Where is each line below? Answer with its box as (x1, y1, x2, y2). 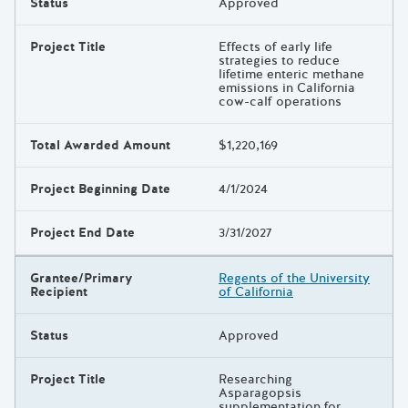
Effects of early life (219, 38, 332, 56)
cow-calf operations (219, 93, 342, 111)
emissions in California (219, 79, 355, 97)
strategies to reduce (219, 52, 340, 70)
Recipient (30, 283, 87, 301)
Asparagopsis (219, 384, 301, 403)
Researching (219, 371, 292, 389)
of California (219, 283, 293, 301)
